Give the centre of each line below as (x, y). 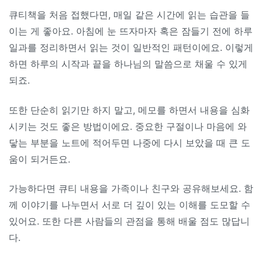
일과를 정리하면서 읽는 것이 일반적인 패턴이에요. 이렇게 (131, 48)
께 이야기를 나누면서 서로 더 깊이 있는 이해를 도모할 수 (130, 204)
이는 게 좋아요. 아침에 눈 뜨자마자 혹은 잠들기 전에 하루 (131, 31)
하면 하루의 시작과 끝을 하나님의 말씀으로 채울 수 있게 (128, 64)
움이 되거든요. (39, 159)
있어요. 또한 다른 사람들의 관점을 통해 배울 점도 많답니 (129, 221)
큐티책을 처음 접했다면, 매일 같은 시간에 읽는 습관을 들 (129, 15)
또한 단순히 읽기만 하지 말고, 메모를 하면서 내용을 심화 (129, 110)
